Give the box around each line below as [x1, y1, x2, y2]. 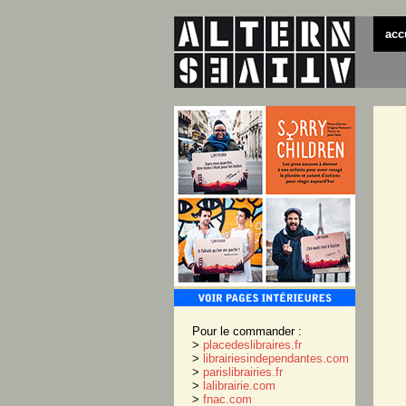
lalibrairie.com [203, 379, 275, 392]
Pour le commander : [192, 324, 302, 338]
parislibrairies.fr [203, 365, 283, 379]
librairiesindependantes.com [203, 352, 349, 365]
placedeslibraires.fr [203, 338, 302, 352]
